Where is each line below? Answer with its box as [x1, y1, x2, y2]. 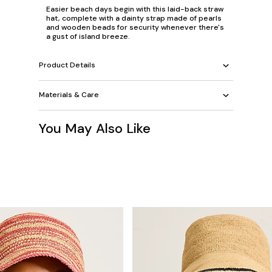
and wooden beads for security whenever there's [46, 22, 224, 32]
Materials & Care [39, 90, 99, 100]
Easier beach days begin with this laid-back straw [46, 4, 223, 14]
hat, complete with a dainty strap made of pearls [46, 13, 222, 23]
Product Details [39, 60, 95, 70]
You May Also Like [39, 119, 151, 137]
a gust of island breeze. [46, 31, 130, 41]
